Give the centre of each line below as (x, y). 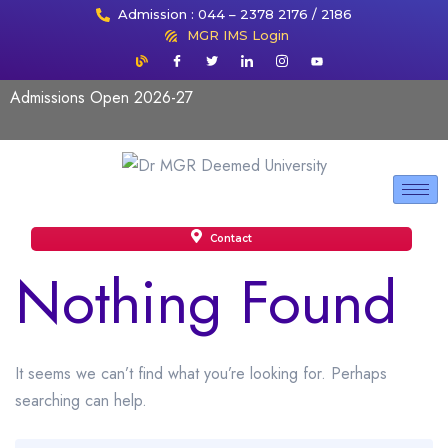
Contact (229, 238)
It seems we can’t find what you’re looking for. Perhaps (201, 374)
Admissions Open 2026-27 (101, 97)
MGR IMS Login (237, 35)
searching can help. (81, 401)
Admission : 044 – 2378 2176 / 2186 (235, 14)
